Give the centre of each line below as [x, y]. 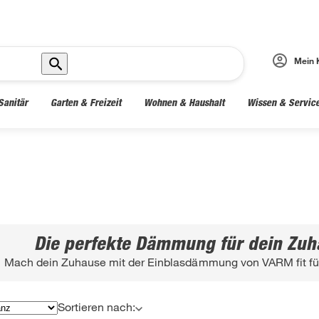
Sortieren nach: [96, 307]
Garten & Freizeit [86, 102]
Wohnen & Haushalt [184, 102]
